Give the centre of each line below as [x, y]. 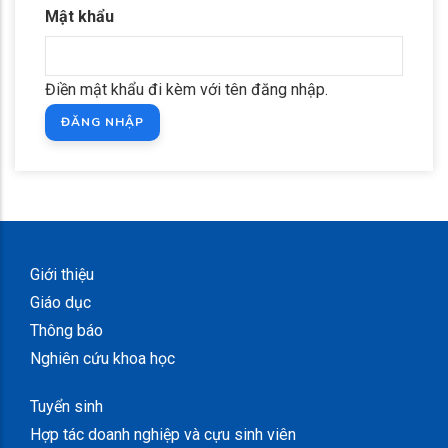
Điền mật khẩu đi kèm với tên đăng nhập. [186, 89]
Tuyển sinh [66, 406]
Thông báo [66, 330]
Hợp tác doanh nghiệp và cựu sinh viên [163, 434]
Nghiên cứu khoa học [102, 358]
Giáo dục [60, 302]
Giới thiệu [62, 274]
